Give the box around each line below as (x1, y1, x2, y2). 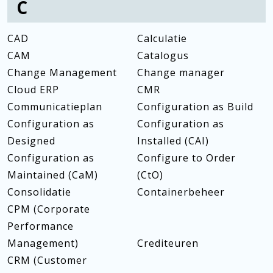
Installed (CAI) (136, 134, 209, 147)
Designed (7, 134, 55, 147)
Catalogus (136, 49, 189, 62)
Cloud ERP (7, 83, 59, 96)
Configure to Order (136, 151, 236, 165)
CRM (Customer (7, 253, 87, 267)
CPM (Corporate (7, 202, 90, 216)
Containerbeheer (136, 185, 225, 199)
